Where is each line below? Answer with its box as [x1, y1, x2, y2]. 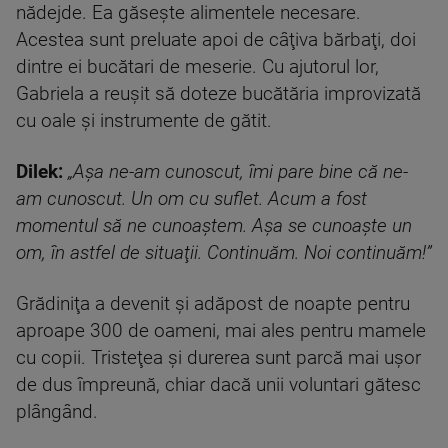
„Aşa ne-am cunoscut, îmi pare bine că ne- [68, 161, 408, 183]
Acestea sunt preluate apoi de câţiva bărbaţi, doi [16, 29, 416, 51]
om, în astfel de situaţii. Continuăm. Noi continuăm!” [16, 242, 432, 264]
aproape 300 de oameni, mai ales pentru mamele [16, 320, 426, 342]
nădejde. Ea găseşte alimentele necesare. [16, 2, 361, 24]
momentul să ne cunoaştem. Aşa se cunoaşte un [16, 215, 412, 237]
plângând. [16, 401, 98, 423]
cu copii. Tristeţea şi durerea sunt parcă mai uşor [16, 347, 421, 369]
